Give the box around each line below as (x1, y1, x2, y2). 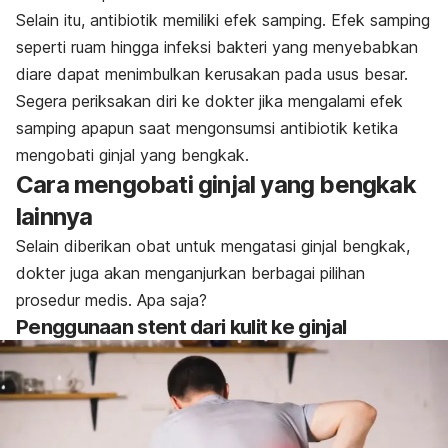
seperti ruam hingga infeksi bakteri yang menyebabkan (16, 36, 418, 57)
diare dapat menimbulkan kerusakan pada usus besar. (16, 63, 408, 84)
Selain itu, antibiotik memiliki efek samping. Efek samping (16, 9, 430, 30)
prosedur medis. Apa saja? (16, 289, 207, 310)
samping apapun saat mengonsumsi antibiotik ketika (16, 117, 398, 138)
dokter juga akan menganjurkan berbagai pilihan (16, 262, 365, 283)
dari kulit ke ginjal (185, 314, 347, 339)
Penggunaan (16, 314, 138, 339)
